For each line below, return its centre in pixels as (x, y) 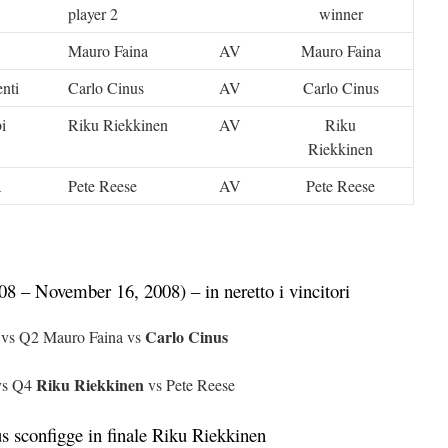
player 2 (93, 13)
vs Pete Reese (189, 384)
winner (340, 13)
